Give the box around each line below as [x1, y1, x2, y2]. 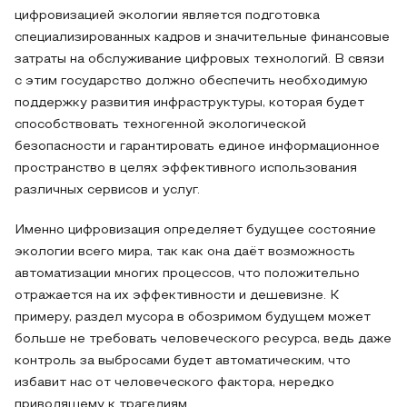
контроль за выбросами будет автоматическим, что [15, 355, 351, 367]
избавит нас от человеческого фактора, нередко [15, 377, 334, 389]
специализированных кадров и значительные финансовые [15, 32, 390, 44]
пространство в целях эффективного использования [15, 163, 357, 174]
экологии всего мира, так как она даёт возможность [15, 246, 355, 258]
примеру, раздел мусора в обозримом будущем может [15, 312, 371, 323]
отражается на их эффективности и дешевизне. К [15, 290, 340, 302]
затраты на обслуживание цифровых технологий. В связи [15, 54, 384, 65]
